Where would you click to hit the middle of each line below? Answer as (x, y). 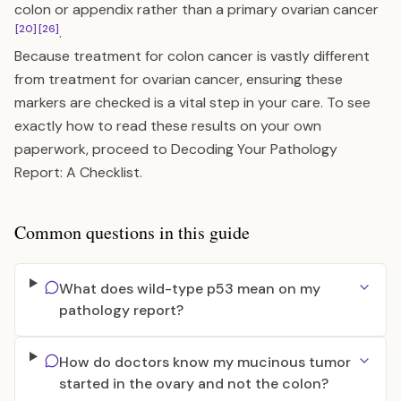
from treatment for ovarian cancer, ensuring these (179, 79)
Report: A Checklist (77, 172)
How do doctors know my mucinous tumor (205, 362)
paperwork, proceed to (93, 149)
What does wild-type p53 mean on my (189, 289)
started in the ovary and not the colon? (193, 384)
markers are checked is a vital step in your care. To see (192, 102)
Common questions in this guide (132, 232)
